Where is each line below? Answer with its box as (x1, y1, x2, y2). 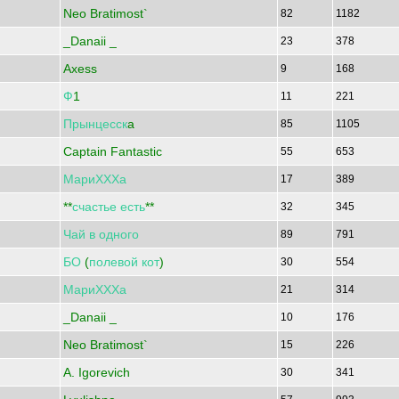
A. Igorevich (63, 365, 130, 379)
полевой (89, 255, 138, 269)
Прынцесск (63, 117, 127, 131)
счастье (72, 199, 117, 214)
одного (99, 227, 139, 241)
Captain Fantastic (63, 144, 162, 159)
